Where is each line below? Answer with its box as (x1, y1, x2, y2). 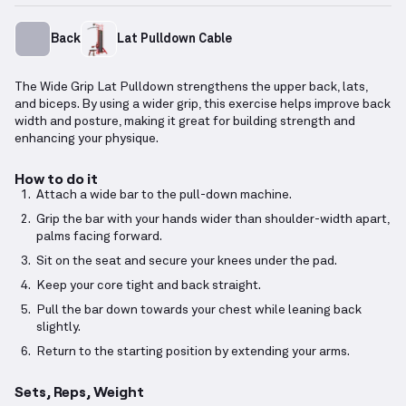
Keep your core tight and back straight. (36, 279, 261, 293)
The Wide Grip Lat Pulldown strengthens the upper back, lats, (14, 81, 368, 94)
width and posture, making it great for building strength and (14, 115, 355, 129)
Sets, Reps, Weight (14, 382, 144, 401)
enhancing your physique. (14, 132, 159, 146)
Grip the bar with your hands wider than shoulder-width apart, (36, 213, 390, 227)
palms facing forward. (36, 230, 162, 244)
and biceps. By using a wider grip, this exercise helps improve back (14, 98, 391, 111)
